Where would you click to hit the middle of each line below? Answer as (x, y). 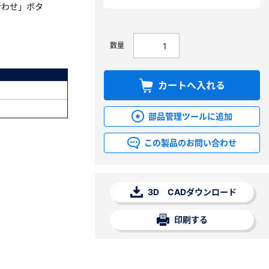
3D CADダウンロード (191, 192)
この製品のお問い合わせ (191, 143)
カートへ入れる (192, 85)
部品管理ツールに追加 (191, 116)
